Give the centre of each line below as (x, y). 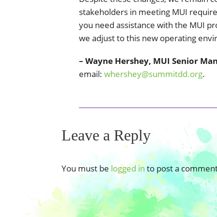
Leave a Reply (106, 135)
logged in (128, 168)
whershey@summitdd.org (153, 74)
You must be (86, 168)
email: (92, 74)
